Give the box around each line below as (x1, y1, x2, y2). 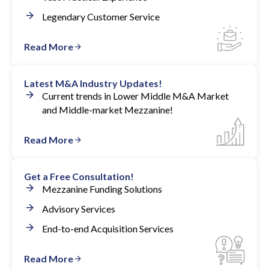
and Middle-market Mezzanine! (42, 104, 173, 115)
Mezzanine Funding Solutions (42, 183, 162, 195)
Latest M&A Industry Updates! (24, 77, 162, 89)
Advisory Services (42, 203, 115, 214)
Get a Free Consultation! (24, 171, 134, 182)
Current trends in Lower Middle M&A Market (42, 90, 229, 101)
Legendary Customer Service (42, 11, 160, 22)
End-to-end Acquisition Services (42, 223, 174, 234)
